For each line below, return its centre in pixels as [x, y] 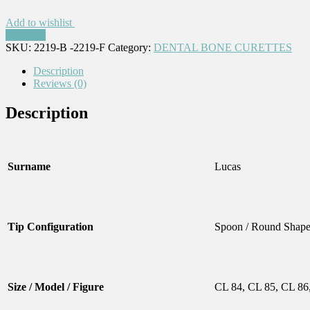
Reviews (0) [60, 84]
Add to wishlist [40, 23]
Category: [131, 48]
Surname [29, 167]
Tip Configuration [51, 227]
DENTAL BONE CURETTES [223, 48]
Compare [26, 35]
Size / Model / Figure [56, 287]
